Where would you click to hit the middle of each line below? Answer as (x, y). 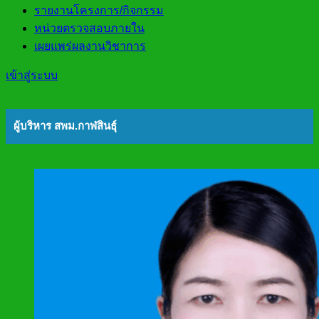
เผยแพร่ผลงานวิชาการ (90, 46)
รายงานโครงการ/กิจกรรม (99, 10)
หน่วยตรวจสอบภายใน (89, 28)
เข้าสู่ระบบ (32, 75)
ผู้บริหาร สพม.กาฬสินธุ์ (65, 126)
